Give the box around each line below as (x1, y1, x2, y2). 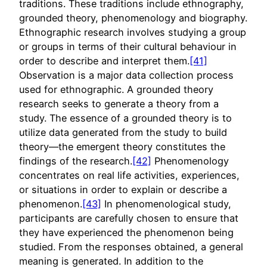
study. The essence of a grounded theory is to (19, 112, 232, 125)
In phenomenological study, (101, 198, 231, 210)
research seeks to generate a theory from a (19, 98, 219, 110)
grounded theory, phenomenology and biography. (19, 12, 247, 24)
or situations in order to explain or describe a (19, 184, 227, 196)
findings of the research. (19, 155, 132, 167)
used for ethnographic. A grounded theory (19, 83, 213, 96)
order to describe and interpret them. (19, 55, 190, 67)
